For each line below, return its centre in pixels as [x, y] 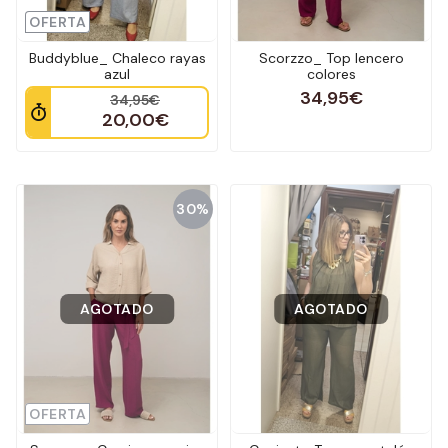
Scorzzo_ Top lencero [331, 58]
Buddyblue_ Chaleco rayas [117, 58]
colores [331, 74]
